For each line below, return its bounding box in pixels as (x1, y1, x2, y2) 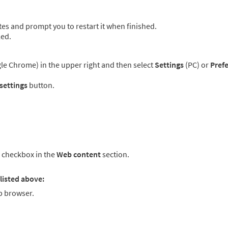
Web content (56, 149, 101, 160)
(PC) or (184, 60, 210, 70)
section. (101, 149, 129, 160)
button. (27, 80, 54, 91)
